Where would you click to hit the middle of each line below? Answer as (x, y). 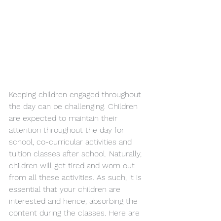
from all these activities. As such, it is (76, 177)
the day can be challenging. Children (74, 106)
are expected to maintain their (64, 118)
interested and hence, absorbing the (74, 201)
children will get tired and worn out (73, 165)
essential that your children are (66, 189)
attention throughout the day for (68, 130)
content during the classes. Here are (75, 213)
